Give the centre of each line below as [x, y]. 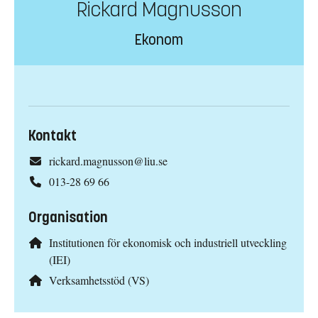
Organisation [68, 218]
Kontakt [53, 136]
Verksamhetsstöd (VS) [99, 280]
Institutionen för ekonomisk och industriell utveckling [168, 243]
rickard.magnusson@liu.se [108, 161]
